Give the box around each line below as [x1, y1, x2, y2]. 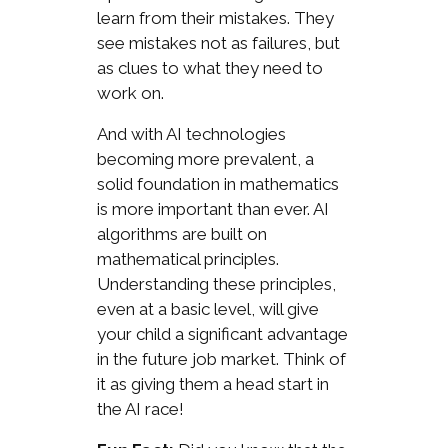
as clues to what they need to [96, 57, 323, 78]
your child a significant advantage [96, 323, 348, 344]
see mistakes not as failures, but [96, 32, 340, 53]
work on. [96, 82, 164, 103]
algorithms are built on [96, 223, 267, 244]
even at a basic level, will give [96, 298, 319, 319]
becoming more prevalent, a [96, 148, 314, 169]
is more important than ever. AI [96, 198, 329, 219]
